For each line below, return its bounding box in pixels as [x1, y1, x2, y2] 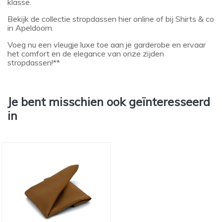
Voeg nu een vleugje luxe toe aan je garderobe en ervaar [7, 40, 206, 50]
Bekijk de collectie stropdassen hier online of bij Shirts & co [7, 14, 214, 24]
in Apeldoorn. [7, 23, 54, 33]
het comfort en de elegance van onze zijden [7, 49, 164, 58]
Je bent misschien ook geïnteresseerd [7, 94, 210, 109]
